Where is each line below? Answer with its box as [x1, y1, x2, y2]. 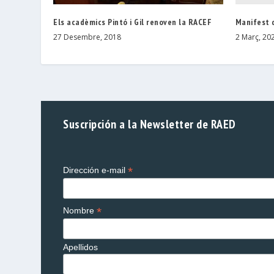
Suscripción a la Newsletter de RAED [63, 116, 236, 131]
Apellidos [63, 242, 98, 252]
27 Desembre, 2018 [53, 31, 122, 42]
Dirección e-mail [63, 165, 128, 175]
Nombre [63, 205, 97, 215]
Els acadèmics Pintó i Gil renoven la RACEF [53, 16, 212, 28]
